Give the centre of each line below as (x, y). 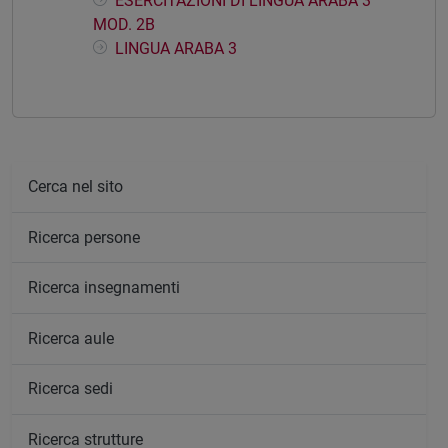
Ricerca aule (71, 338)
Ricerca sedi (70, 389)
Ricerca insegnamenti (104, 288)
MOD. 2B (124, 25)
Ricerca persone (84, 237)
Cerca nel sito (75, 186)
